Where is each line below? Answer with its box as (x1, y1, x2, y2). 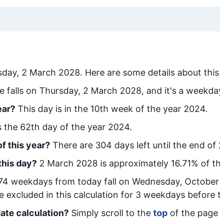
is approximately (98, 158, 171, 168)
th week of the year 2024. (100, 104, 208, 114)
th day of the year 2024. (31, 122, 132, 132)
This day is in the (18, 104, 90, 114)
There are (53, 140, 95, 150)
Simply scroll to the (71, 208, 151, 218)
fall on (102, 176, 132, 187)
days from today (33, 176, 102, 187)
